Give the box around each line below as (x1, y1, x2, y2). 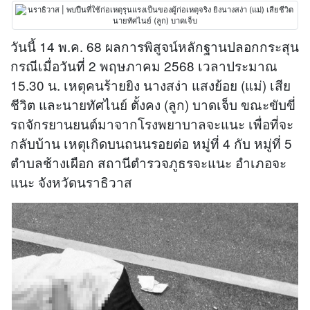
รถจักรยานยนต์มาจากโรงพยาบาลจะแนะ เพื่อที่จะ (10, 114, 293, 133)
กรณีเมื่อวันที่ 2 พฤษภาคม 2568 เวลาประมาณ (10, 56, 277, 75)
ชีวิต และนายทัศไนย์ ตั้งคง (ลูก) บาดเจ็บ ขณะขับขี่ (10, 95, 295, 113)
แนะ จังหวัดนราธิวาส (10, 172, 132, 191)
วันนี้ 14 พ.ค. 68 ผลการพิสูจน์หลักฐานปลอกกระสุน (10, 37, 299, 55)
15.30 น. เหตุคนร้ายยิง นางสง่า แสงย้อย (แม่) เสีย (10, 75, 291, 94)
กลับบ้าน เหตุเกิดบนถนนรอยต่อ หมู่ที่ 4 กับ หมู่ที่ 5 (10, 134, 292, 152)
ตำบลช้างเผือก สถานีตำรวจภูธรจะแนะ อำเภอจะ (10, 153, 286, 172)
